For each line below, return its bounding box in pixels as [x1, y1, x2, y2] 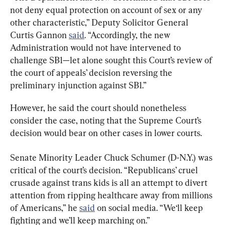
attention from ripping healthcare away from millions [10, 189, 214, 200]
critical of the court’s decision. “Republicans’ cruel [10, 164, 200, 175]
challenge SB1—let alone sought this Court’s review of [10, 54, 214, 65]
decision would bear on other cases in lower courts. [10, 127, 202, 138]
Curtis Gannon [10, 29, 69, 40]
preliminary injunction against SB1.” [10, 79, 147, 90]
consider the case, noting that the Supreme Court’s [10, 115, 203, 126]
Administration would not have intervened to [10, 42, 183, 53]
